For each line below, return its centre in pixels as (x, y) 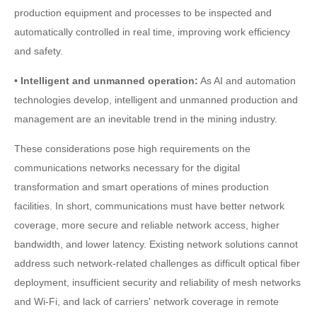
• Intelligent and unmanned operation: (106, 81)
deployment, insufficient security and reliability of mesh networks (157, 282)
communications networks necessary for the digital (127, 168)
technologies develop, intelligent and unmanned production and (156, 100)
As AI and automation (247, 81)
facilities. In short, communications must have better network (149, 206)
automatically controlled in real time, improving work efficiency (152, 32)
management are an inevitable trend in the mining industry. (146, 119)
